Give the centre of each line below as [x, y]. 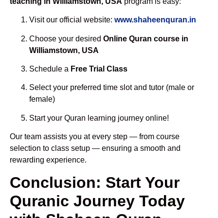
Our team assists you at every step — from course [95, 137]
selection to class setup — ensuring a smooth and [95, 148]
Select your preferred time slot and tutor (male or [112, 88]
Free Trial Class [99, 69]
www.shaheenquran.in [155, 20]
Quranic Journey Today [97, 201]
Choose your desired [66, 38]
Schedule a [50, 69]
